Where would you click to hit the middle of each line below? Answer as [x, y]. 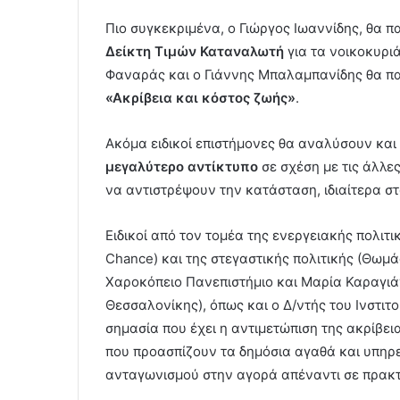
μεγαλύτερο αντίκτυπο [182, 167]
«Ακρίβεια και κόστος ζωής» [200, 98]
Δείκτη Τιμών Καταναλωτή [195, 52]
